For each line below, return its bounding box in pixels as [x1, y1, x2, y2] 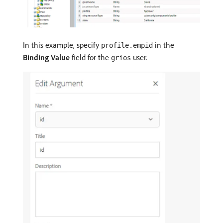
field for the [70, 52, 111, 63]
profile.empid [101, 41, 153, 50]
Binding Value [23, 52, 70, 63]
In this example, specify [23, 40, 101, 50]
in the [153, 40, 174, 50]
